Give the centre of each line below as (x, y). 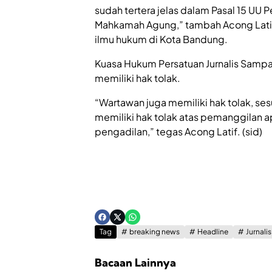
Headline (213, 232)
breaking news (155, 232)
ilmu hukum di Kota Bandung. (161, 39)
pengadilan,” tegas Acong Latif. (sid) (178, 131)
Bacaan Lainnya (135, 263)
